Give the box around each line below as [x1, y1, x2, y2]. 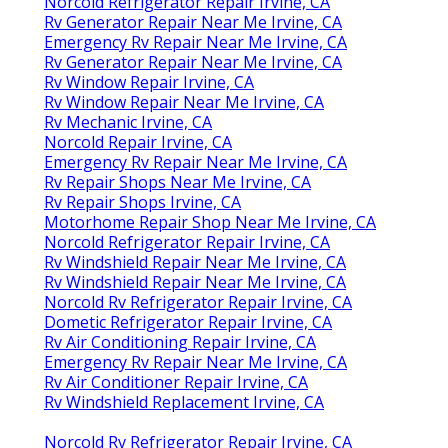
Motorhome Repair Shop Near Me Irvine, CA [44, 210, 376, 233]
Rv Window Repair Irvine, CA [44, 70, 254, 93]
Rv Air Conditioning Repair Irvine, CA [44, 330, 316, 353]
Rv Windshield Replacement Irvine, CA [44, 390, 324, 413]
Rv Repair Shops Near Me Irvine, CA [44, 170, 311, 193]
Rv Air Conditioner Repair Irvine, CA [44, 370, 308, 393]
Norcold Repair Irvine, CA [44, 130, 232, 153]
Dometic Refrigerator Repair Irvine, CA [44, 310, 332, 333]
